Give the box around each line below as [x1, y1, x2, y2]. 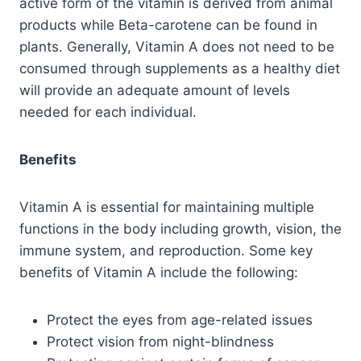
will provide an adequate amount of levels [19, 81, 290, 98]
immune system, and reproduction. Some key [19, 242, 313, 259]
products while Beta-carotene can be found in [19, 16, 317, 33]
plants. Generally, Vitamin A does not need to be [19, 38, 334, 55]
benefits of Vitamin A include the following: [19, 263, 298, 280]
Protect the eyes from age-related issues [47, 311, 313, 328]
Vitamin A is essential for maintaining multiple [19, 198, 314, 215]
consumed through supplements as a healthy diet [19, 60, 340, 77]
